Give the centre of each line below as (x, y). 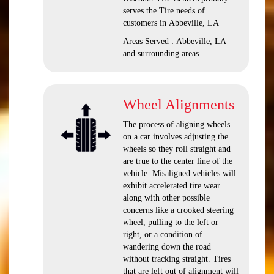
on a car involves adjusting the (176, 137)
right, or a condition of (163, 235)
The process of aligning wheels (176, 124)
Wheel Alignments (179, 105)
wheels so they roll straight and (177, 149)
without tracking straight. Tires (177, 259)
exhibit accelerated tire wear (172, 186)
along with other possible (166, 198)
